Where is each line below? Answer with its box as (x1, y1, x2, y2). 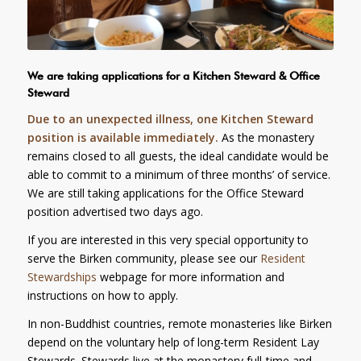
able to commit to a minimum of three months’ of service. (27, 166, 334, 182)
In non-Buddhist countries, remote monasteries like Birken (27, 315, 332, 331)
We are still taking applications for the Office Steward (27, 185, 304, 201)
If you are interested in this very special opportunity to (27, 231, 309, 247)
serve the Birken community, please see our (27, 250, 260, 266)
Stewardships (27, 268, 97, 284)
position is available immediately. (27, 129, 218, 145)
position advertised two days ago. (27, 203, 203, 219)
